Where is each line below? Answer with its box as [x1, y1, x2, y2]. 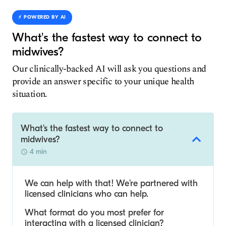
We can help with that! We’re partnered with [25, 178, 198, 189]
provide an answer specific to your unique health [12, 75, 194, 88]
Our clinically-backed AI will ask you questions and [12, 62, 206, 76]
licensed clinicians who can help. [25, 189, 148, 199]
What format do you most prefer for [25, 207, 164, 218]
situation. [12, 87, 47, 101]
